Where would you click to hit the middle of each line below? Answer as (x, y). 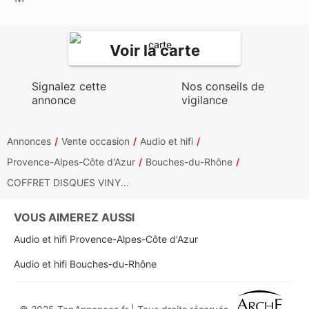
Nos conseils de (223, 86)
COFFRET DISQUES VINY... (68, 182)
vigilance (205, 100)
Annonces (29, 141)
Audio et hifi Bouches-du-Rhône (85, 264)
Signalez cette (69, 86)
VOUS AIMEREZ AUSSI (74, 217)
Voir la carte (154, 50)
